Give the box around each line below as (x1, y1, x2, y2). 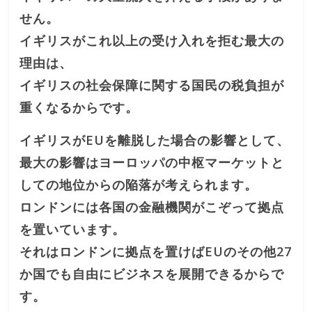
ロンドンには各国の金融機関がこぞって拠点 (19, 198, 285, 215)
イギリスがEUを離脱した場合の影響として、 (19, 131, 290, 148)
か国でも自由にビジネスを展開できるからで (19, 265, 285, 282)
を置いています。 (19, 220, 126, 237)
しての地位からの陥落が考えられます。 (19, 175, 258, 193)
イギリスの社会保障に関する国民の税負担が (19, 76, 285, 93)
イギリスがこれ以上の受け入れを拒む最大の (19, 31, 285, 49)
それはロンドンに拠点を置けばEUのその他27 (19, 242, 292, 260)
